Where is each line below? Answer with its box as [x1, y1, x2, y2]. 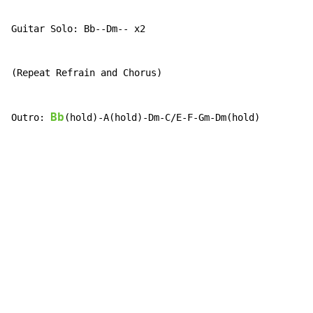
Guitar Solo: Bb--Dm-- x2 [11, 23, 145, 35]
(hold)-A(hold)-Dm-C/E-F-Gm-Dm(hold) [64, 112, 260, 124]
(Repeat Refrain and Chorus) [11, 67, 162, 79]
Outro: [11, 112, 50, 124]
